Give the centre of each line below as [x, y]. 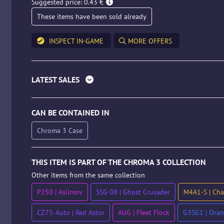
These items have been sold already [91, 16]
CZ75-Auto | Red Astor [70, 212]
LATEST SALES [56, 79]
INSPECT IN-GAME [76, 41]
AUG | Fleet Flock [143, 212]
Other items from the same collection [88, 175]
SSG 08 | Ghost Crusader [133, 192]
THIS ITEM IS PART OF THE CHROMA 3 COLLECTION [118, 162]
